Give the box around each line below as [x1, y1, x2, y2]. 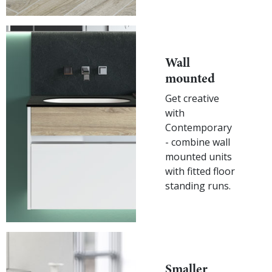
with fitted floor [165, 164, 235, 178]
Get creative [165, 91, 219, 105]
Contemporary [165, 120, 232, 134]
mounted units [165, 149, 232, 163]
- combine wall [165, 135, 230, 149]
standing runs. [165, 178, 231, 192]
